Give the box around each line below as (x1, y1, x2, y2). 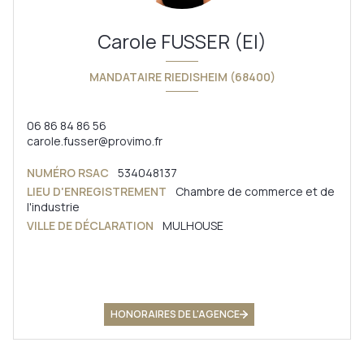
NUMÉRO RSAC (27, 165, 109, 181)
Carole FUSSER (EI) (97, 28, 266, 55)
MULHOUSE (162, 218, 223, 234)
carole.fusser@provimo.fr (27, 133, 162, 149)
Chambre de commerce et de (175, 184, 335, 200)
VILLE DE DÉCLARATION (27, 218, 154, 234)
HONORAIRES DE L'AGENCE (110, 307, 240, 322)
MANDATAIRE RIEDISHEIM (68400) (89, 68, 275, 84)
